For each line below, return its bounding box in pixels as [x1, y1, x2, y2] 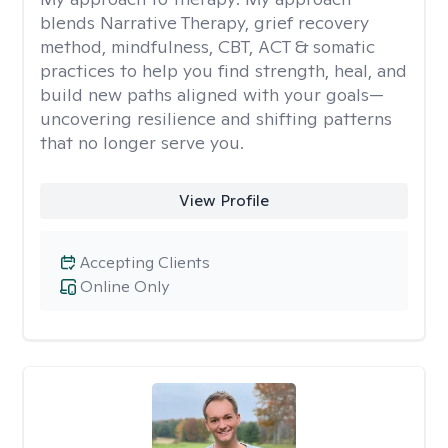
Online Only [80, 276, 169, 297]
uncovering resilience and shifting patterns [40, 107, 392, 130]
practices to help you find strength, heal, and [40, 59, 407, 82]
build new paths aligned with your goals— [40, 83, 384, 106]
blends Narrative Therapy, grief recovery [40, 11, 369, 34]
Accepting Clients [80, 252, 210, 273]
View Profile [178, 190, 269, 211]
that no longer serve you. [40, 131, 244, 154]
